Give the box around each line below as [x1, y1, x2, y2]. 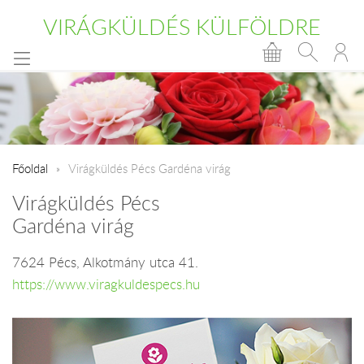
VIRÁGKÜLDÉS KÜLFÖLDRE [43, 12, 321, 41]
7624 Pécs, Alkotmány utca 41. [12, 253, 198, 271]
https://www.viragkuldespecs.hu [12, 275, 200, 293]
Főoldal [12, 159, 48, 176]
